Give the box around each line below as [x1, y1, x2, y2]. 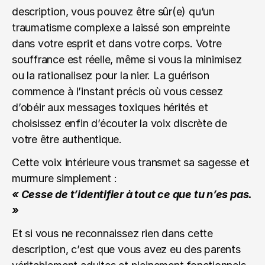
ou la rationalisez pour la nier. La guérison [12, 69, 209, 82]
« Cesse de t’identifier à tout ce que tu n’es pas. [12, 188, 252, 201]
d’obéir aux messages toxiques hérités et [12, 101, 208, 114]
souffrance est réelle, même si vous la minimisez [12, 53, 242, 66]
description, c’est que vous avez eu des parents [12, 243, 241, 256]
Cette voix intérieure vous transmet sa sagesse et [12, 156, 250, 169]
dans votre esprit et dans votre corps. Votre [12, 37, 222, 50]
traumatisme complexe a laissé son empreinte [12, 21, 230, 34]
